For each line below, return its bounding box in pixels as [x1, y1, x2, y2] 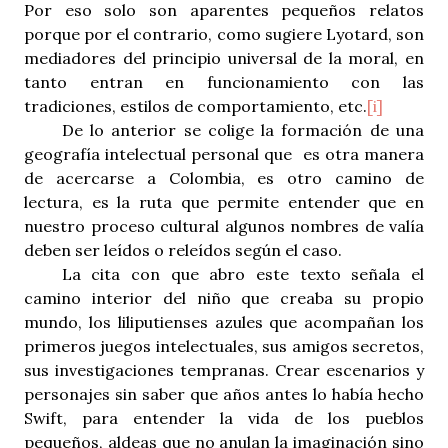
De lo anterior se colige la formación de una [61, 120, 424, 140]
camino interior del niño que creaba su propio [24, 288, 424, 308]
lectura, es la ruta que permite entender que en [24, 192, 424, 212]
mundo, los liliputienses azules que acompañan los [24, 312, 424, 332]
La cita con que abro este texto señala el [61, 264, 424, 284]
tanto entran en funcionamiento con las [24, 72, 424, 92]
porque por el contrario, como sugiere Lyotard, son [24, 24, 424, 44]
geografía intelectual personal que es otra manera [24, 144, 424, 164]
